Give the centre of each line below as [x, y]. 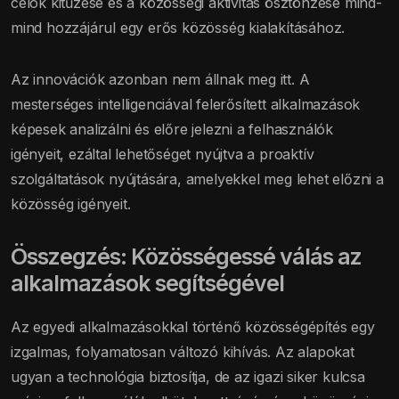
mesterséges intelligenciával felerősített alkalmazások [186, 104]
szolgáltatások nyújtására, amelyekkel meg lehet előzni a [197, 179]
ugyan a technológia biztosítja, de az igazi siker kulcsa [188, 376]
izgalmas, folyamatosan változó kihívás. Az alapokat [183, 351]
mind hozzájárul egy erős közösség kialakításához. [178, 27]
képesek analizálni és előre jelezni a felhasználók [172, 129]
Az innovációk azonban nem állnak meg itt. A [160, 79]
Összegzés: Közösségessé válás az [186, 256]
